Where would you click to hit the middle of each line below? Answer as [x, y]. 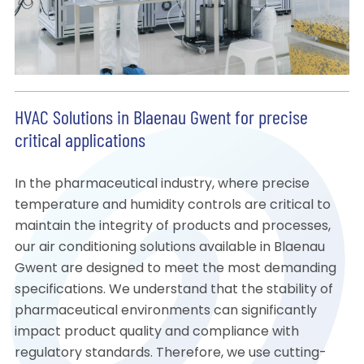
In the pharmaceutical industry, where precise [162, 185]
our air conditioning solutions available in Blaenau [169, 248]
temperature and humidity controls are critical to [172, 206]
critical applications [80, 143]
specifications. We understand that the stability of [173, 290]
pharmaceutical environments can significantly [165, 312]
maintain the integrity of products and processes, [172, 227]
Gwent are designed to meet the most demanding [175, 269]
